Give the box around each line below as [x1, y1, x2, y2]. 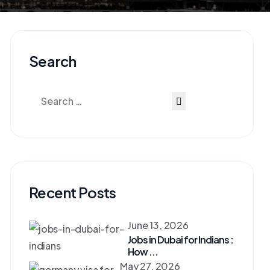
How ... [128, 245, 159, 258]
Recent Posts [29, 183, 116, 201]
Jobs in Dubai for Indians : [128, 233, 234, 246]
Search [29, 52, 77, 70]
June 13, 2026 [128, 219, 189, 231]
